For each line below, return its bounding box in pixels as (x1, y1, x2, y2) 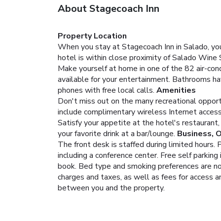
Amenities (156, 84, 196, 96)
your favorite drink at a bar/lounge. (58, 128, 175, 139)
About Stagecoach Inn (58, 1, 159, 15)
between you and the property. (58, 182, 165, 193)
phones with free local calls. (58, 84, 154, 96)
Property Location (58, 30, 127, 41)
